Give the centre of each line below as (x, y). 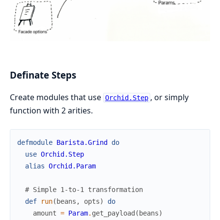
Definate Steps (43, 75)
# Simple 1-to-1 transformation (84, 190)
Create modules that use (56, 97)
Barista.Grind (82, 142)
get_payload (113, 213)
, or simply (169, 97)
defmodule (35, 142)
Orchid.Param (72, 166)
